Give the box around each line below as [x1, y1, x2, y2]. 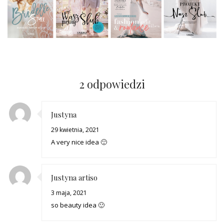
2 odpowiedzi [79, 76, 145, 91]
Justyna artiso [51, 172, 97, 182]
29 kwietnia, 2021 [51, 125, 99, 134]
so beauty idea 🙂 [51, 200, 104, 209]
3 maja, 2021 [51, 188, 87, 197]
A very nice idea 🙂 [51, 137, 107, 146]
